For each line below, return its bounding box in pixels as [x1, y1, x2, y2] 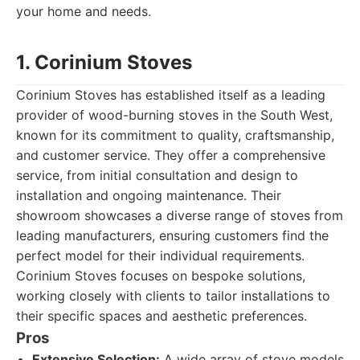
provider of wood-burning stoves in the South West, [16, 107, 333, 123]
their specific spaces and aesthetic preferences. [16, 308, 307, 324]
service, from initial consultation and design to [16, 167, 298, 183]
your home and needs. [16, 3, 151, 19]
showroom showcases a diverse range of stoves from [16, 207, 343, 223]
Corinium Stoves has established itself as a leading [16, 87, 325, 103]
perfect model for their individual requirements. [16, 247, 305, 264]
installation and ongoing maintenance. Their [16, 187, 281, 203]
